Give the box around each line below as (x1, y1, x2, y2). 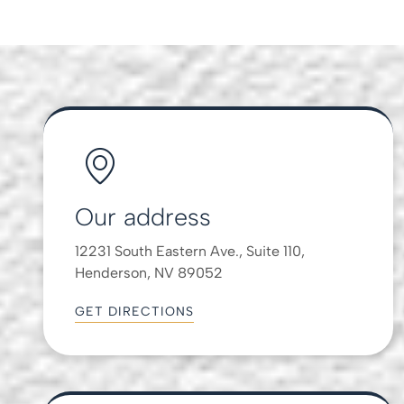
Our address (75, 201, 212, 232)
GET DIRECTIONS (75, 303, 195, 319)
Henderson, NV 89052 (75, 263, 224, 281)
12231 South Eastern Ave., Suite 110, (75, 242, 306, 260)
